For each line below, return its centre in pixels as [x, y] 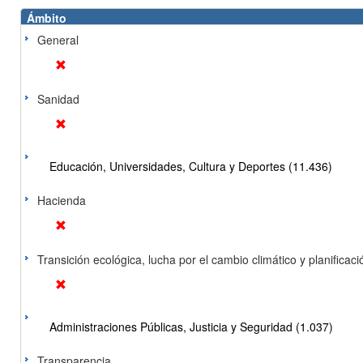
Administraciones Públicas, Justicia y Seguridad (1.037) [191, 327]
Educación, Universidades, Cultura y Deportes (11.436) [191, 166]
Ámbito [47, 18]
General [58, 40]
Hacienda [62, 200]
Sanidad [58, 99]
